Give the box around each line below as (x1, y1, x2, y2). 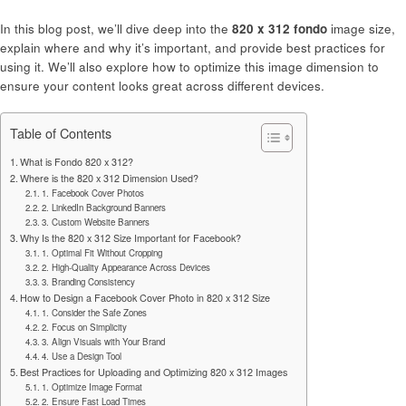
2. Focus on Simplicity (42, 320, 128, 333)
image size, (327, 19, 395, 37)
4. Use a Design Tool (42, 349, 122, 362)
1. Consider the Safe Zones (42, 305, 148, 319)
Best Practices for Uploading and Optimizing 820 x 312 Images (20, 364, 288, 379)
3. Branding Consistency (42, 275, 136, 288)
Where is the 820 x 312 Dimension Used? (20, 170, 199, 185)
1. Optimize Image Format (42, 380, 143, 393)
